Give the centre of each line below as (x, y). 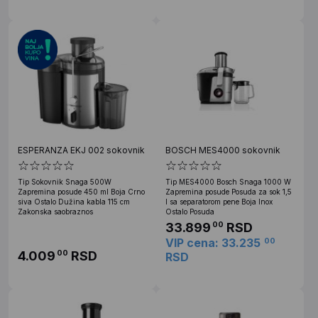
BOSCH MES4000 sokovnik (223, 150)
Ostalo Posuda (190, 211)
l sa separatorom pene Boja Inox (219, 201)
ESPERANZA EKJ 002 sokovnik (81, 150)
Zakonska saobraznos (55, 211)
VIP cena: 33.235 (213, 242)
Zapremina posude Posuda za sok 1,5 (229, 191)
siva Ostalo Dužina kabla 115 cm (74, 201)
